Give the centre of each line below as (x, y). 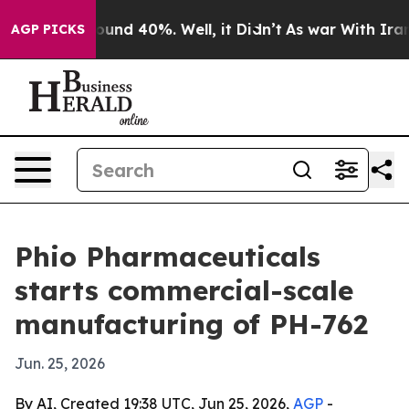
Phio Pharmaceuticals (168, 257)
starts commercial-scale (184, 290)
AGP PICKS (48, 29)
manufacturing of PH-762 (191, 324)
